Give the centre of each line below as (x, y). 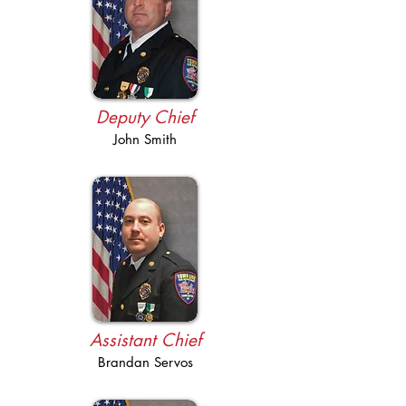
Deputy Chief (145, 117)
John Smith (145, 139)
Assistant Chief (145, 340)
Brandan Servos (145, 362)
